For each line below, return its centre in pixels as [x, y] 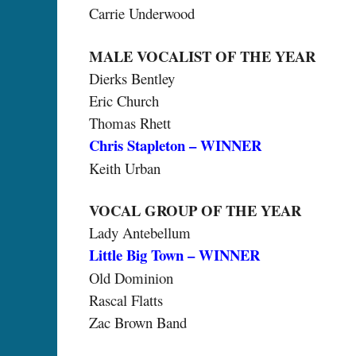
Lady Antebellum [140, 233]
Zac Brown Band [138, 323]
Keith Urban [125, 168]
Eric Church [124, 100]
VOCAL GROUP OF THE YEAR [195, 211]
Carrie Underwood [142, 14]
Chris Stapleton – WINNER [175, 145]
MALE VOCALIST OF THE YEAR [202, 56]
